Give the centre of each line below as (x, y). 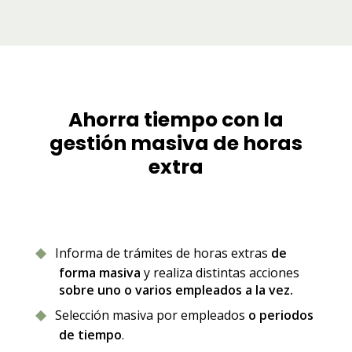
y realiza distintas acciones (220, 272)
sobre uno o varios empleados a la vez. (176, 290)
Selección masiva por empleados (151, 315)
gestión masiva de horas (176, 144)
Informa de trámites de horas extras (163, 253)
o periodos (280, 315)
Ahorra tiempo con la (176, 120)
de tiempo (90, 335)
